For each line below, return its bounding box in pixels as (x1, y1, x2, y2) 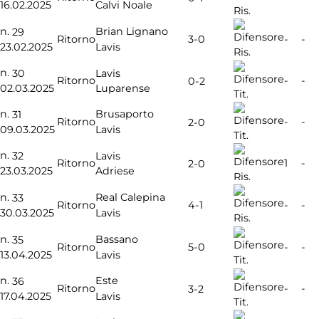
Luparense (95, 82, 150, 95)
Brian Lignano (95, 25, 168, 38)
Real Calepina (95, 191, 165, 204)
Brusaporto (95, 108, 154, 121)
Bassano (95, 233, 138, 246)
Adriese (95, 164, 135, 178)
